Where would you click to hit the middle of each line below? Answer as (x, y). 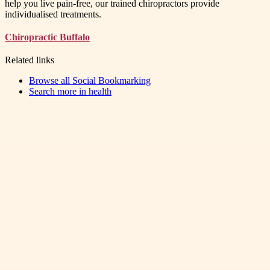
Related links (30, 60)
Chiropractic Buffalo (47, 37)
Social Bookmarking (111, 80)
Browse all (51, 80)
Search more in (59, 91)
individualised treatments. (53, 14)
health (100, 91)
